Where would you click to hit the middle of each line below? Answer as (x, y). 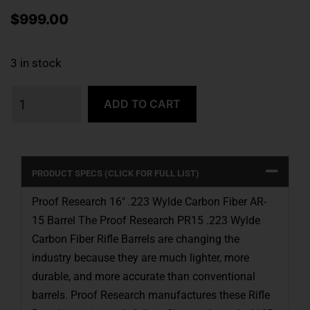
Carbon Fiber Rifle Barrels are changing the (136, 239)
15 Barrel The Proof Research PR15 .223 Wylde (146, 221)
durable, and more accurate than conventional (144, 277)
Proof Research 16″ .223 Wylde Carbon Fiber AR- (149, 202)
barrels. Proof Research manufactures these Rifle (151, 295)
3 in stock (36, 63)
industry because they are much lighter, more (140, 258)
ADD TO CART (142, 104)
